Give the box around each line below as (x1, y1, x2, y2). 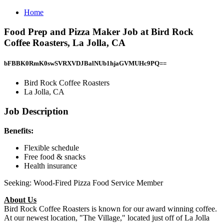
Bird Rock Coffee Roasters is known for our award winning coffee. (4, 204, 217, 213)
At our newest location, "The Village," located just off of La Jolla (4, 213, 209, 222)
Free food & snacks (24, 152, 85, 161)
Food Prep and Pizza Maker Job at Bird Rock (4, 26, 193, 37)
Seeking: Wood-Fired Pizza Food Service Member (4, 178, 163, 187)
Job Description (4, 105, 68, 116)
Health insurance (24, 161, 77, 170)
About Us (4, 195, 36, 204)
